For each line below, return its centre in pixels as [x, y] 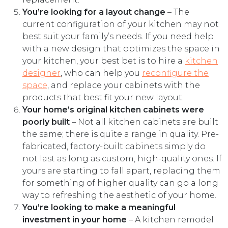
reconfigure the [175, 73]
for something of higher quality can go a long [120, 183]
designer [41, 73]
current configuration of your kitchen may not [121, 24]
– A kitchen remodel [171, 220]
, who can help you [101, 73]
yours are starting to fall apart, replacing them [121, 171]
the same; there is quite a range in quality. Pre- [121, 134]
